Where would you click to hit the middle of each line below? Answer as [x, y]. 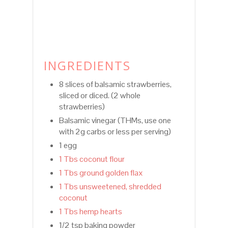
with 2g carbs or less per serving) [115, 132]
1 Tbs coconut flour [92, 159]
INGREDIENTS [87, 66]
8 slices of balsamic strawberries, [115, 84]
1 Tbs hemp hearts [90, 212]
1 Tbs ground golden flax [101, 173]
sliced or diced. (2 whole [99, 96]
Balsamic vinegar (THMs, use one [115, 121]
